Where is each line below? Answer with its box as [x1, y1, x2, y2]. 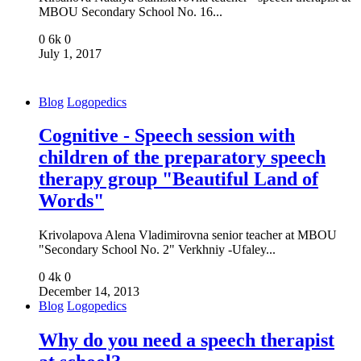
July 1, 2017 [39, 46, 102, 60]
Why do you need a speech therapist [39, 330, 334, 351]
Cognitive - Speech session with [39, 125, 295, 147]
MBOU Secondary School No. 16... [39, 4, 222, 19]
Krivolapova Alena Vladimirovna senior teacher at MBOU [39, 228, 337, 243]
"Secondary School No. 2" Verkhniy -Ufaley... [39, 243, 276, 257]
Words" [39, 190, 104, 212]
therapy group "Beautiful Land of [39, 168, 318, 190]
